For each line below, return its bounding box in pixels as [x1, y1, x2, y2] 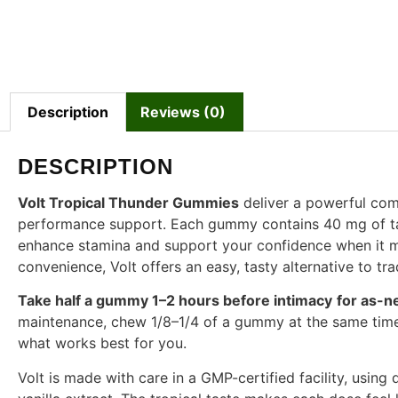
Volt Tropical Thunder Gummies [18, 193, 239, 211]
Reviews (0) [139, 102, 226, 121]
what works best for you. [18, 334, 187, 353]
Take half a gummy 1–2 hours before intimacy [18, 291, 332, 310]
